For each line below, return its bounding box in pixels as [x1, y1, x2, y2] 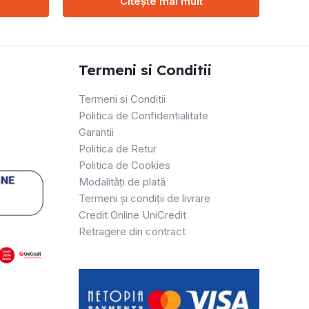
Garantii [78, 125, 114, 139]
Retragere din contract [78, 224, 186, 238]
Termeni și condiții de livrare [78, 191, 210, 205]
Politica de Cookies [78, 158, 170, 172]
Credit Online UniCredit [78, 208, 186, 221]
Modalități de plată [78, 175, 166, 188]
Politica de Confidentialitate [78, 108, 208, 122]
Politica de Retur [78, 141, 157, 155]
